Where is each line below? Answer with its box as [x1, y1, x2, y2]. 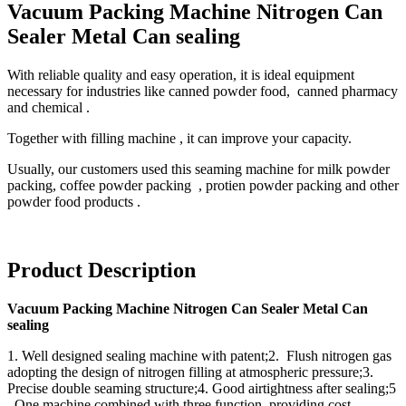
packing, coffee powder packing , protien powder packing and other [7, 177, 399, 193]
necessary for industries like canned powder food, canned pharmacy [7, 82, 398, 99]
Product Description [7, 258, 196, 283]
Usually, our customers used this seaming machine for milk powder [7, 160, 390, 177]
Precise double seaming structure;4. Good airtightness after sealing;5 [7, 381, 396, 397]
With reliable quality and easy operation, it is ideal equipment [7, 66, 354, 82]
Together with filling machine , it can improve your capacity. [7, 130, 352, 146]
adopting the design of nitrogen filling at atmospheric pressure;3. [7, 364, 373, 381]
